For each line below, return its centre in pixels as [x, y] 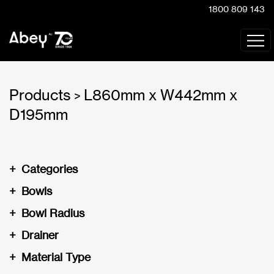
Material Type [56, 257]
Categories [50, 169]
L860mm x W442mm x [161, 95]
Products [40, 95]
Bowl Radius [53, 213]
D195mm [39, 115]
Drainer [40, 235]
